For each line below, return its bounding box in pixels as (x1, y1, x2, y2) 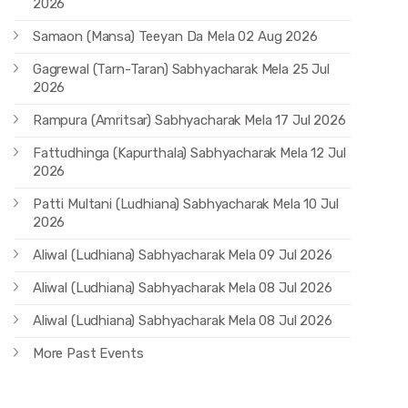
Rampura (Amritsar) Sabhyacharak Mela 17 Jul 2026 (32, 112, 346, 129)
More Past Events (32, 345, 144, 362)
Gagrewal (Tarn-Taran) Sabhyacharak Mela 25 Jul (32, 61, 330, 78)
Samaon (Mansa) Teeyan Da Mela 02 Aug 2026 (32, 28, 318, 46)
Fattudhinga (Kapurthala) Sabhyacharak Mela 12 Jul (32, 145, 346, 162)
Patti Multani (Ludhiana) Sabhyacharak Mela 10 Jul (32, 196, 339, 213)
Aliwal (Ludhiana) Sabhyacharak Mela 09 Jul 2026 (32, 247, 332, 264)
